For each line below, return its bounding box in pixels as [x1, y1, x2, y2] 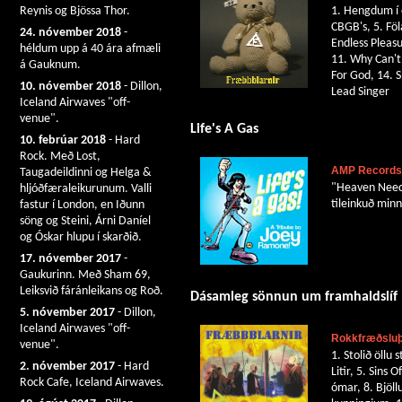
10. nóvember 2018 [20, 80, 121, 93]
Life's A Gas [190, 122, 258, 137]
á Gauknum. [20, 58, 81, 72]
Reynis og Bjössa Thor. [20, 4, 130, 18]
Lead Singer [331, 85, 389, 99]
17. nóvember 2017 [20, 252, 121, 266]
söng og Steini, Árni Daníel [20, 214, 151, 228]
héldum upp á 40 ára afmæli [20, 42, 161, 56]
